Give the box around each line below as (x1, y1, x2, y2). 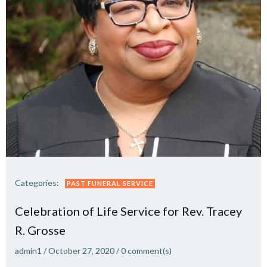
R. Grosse (15, 223, 66, 237)
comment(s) (128, 246, 172, 256)
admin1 (15, 246, 42, 256)
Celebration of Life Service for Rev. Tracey (15, 204, 242, 218)
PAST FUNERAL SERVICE (67, 179, 153, 187)
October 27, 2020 (48, 246, 114, 256)
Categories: (15, 178, 59, 188)
